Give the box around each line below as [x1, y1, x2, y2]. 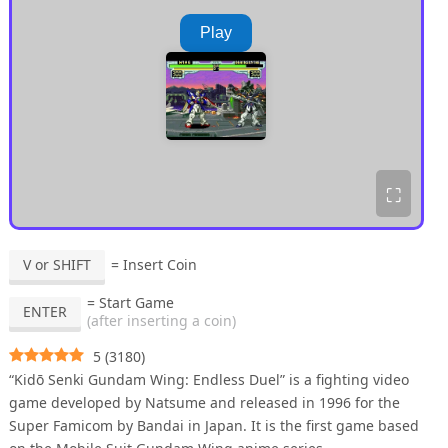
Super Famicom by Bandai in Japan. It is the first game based [8, 416, 419, 435]
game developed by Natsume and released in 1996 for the [8, 393, 400, 412]
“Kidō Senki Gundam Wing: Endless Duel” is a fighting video [8, 370, 409, 389]
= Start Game [86, 293, 174, 312]
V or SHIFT [22, 255, 91, 274]
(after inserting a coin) [86, 311, 236, 330]
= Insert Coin [110, 255, 197, 274]
